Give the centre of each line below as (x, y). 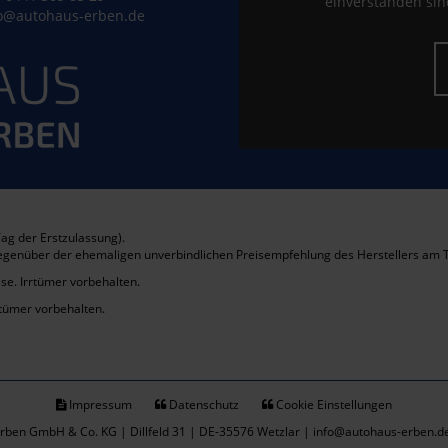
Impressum (99, 404)
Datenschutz (202, 404)
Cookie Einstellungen (332, 404)
